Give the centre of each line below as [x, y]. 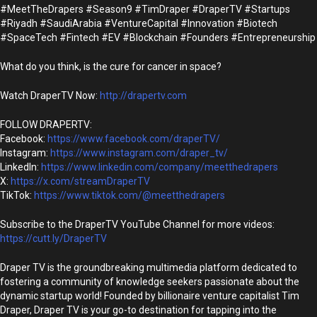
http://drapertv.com [143, 95]
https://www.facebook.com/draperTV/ [134, 138]
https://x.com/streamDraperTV [80, 181]
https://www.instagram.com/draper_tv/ [139, 152]
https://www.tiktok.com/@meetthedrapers [129, 195]
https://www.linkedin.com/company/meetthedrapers [160, 167]
